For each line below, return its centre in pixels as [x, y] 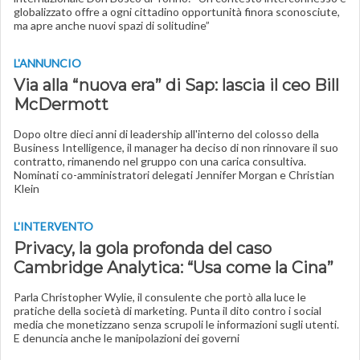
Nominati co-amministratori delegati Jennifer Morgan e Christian [174, 175]
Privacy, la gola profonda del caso [143, 248]
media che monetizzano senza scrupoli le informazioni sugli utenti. [176, 324]
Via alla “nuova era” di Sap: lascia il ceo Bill [176, 85]
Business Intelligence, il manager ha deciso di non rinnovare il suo [176, 147]
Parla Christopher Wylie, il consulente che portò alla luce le [160, 297]
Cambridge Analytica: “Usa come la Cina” [174, 268]
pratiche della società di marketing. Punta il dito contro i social [168, 311]
